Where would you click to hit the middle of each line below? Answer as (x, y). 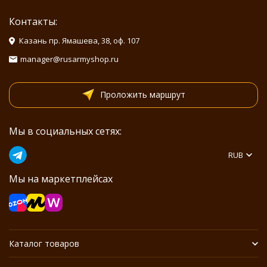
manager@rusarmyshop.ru (69, 59)
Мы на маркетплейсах (61, 179)
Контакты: (33, 21)
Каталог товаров (44, 243)
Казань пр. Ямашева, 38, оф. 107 (79, 41)
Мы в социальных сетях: (65, 131)
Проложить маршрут (142, 94)
